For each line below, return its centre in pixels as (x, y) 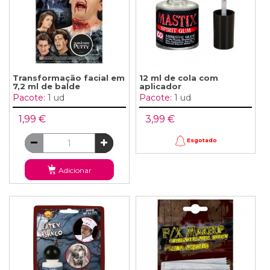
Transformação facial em (69, 78)
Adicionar (75, 171)
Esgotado (202, 140)
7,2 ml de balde (46, 86)
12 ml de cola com (178, 78)
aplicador (160, 86)
